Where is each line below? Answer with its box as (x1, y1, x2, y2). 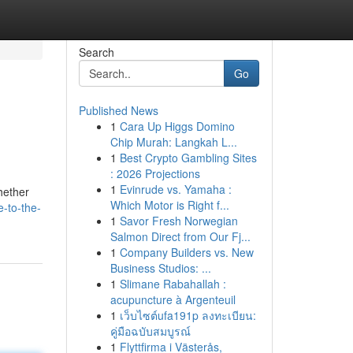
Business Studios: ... (110, 260, 211, 276)
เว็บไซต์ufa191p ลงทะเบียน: (119, 307, 256, 323)
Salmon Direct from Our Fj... (110, 229, 251, 244)
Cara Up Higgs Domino (119, 118, 235, 134)
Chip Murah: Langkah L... (110, 134, 237, 150)
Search (78, 44, 114, 60)
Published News (78, 102, 158, 118)
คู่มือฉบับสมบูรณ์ (110, 323, 191, 339)
